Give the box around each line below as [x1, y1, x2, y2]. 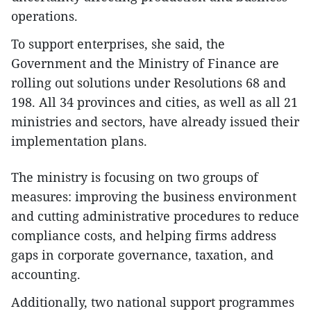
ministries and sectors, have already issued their [11, 112, 299, 130]
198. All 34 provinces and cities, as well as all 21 [11, 93, 298, 110]
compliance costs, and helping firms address [11, 226, 276, 244]
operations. [11, 7, 78, 24]
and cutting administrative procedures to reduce [11, 207, 299, 224]
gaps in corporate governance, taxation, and [11, 246, 274, 263]
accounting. [11, 265, 81, 283]
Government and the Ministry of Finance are [11, 54, 279, 72]
